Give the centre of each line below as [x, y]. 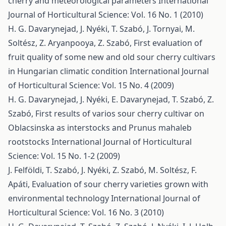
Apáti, [20, 184]
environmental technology [60, 198]
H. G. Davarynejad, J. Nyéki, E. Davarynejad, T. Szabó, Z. [111, 99]
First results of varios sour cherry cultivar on [120, 114]
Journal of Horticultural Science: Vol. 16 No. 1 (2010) [106, 15]
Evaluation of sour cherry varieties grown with [120, 184]
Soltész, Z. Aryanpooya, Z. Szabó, [71, 43]
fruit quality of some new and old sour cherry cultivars [112, 57]
